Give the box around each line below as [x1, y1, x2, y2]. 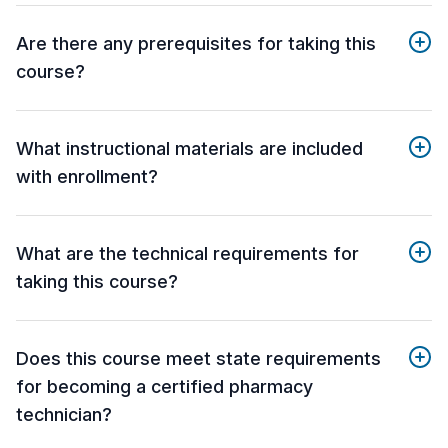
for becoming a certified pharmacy [16, 376, 313, 398]
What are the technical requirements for [16, 243, 359, 265]
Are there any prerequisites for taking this [16, 33, 376, 55]
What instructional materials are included [16, 138, 363, 160]
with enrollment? [16, 166, 158, 188]
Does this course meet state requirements [16, 348, 381, 370]
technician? [16, 404, 112, 426]
